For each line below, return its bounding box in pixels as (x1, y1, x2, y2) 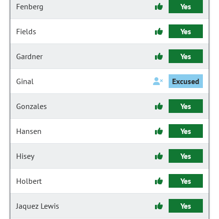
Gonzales (16, 101, 47, 111)
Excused (172, 76, 200, 86)
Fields (16, 26, 36, 36)
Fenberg (16, 1, 44, 11)
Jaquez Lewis (16, 201, 59, 211)
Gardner (16, 51, 43, 61)
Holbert (16, 176, 42, 186)
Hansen (16, 126, 42, 136)
